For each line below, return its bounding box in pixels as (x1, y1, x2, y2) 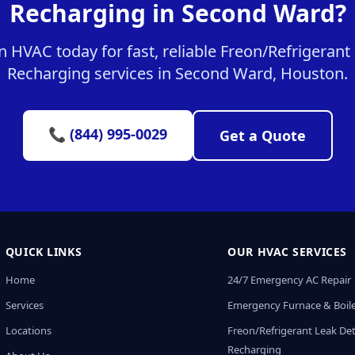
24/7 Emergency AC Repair (227, 273, 352, 287)
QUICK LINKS (5, 244, 82, 259)
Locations (5, 323, 52, 338)
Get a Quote (219, 126, 306, 145)
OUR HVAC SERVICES (227, 244, 347, 259)
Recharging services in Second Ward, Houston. (7, 63, 348, 84)
